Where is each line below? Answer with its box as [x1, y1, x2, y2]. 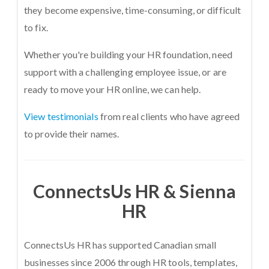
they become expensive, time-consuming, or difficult [24, 4, 241, 16]
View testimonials [24, 110, 98, 122]
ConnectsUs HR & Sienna [32, 180, 237, 202]
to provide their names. [24, 127, 121, 139]
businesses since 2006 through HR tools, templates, [24, 256, 238, 268]
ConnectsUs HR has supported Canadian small [24, 238, 217, 250]
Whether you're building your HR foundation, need [24, 48, 232, 60]
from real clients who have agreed [98, 110, 240, 122]
